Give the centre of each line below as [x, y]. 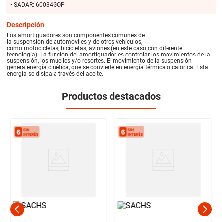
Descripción [26, 25]
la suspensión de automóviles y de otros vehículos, [75, 41]
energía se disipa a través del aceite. [55, 74]
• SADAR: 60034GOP [37, 5]
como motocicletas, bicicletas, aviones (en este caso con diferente [95, 48]
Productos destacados [111, 96]
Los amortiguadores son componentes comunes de [76, 35]
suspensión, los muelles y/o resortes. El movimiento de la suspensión [100, 61]
